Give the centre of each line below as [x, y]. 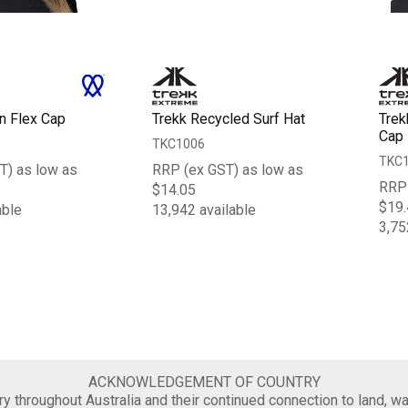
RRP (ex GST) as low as [228, 170]
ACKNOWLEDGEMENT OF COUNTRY [204, 382]
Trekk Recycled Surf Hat [229, 119]
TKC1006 [179, 144]
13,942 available [204, 210]
